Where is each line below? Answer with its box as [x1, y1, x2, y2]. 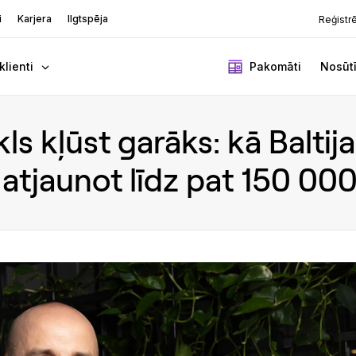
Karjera [17, 13, 52, 25]
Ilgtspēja [68, 13, 109, 25]
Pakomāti [250, 60, 301, 73]
